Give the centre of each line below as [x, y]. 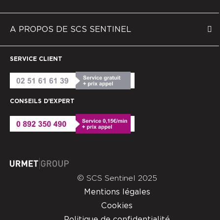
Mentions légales [117, 192]
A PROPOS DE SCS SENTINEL [70, 29]
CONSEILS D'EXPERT [42, 101]
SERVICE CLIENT [36, 59]
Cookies [117, 205]
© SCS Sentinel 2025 [117, 178]
